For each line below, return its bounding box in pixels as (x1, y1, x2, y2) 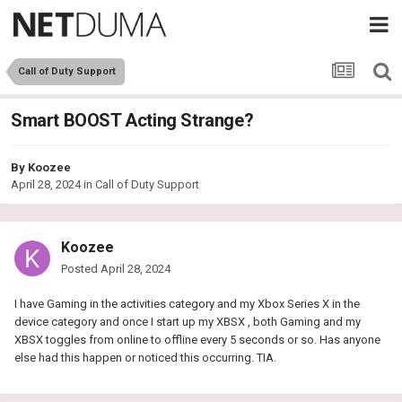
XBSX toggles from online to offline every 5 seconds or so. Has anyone (14, 333, 380, 347)
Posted (61, 262, 100, 276)
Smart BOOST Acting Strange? (11, 109, 254, 132)
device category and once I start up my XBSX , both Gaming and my (14, 315, 361, 329)
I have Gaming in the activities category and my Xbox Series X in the (14, 297, 360, 311)
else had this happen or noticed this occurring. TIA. (14, 351, 279, 365)
